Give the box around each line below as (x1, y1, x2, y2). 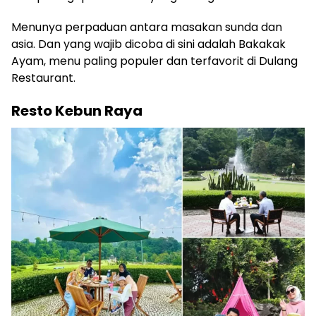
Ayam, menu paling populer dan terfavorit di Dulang (11, 53, 298, 70)
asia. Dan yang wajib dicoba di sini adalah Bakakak (11, 36, 286, 53)
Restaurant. (11, 70, 75, 87)
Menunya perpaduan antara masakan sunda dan (11, 19, 282, 36)
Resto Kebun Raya (11, 101, 142, 121)
